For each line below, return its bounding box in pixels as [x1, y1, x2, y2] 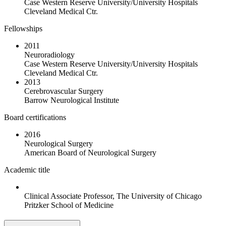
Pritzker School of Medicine [24, 200, 114, 209]
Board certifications [4, 112, 66, 122]
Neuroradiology [24, 50, 75, 59]
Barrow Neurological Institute [24, 95, 119, 104]
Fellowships [4, 24, 42, 33]
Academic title [4, 165, 50, 174]
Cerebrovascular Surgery [24, 86, 103, 95]
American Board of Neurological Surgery [24, 148, 156, 157]
